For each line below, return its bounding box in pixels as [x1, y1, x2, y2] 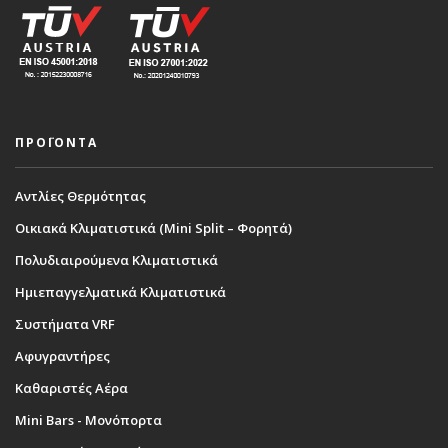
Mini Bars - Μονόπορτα [15, 410, 162, 429]
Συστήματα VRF [15, 314, 115, 333]
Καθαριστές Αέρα [15, 378, 128, 397]
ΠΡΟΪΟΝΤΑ [15, 133, 98, 151]
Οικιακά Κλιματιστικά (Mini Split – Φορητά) [15, 218, 292, 237]
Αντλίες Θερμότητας [15, 186, 146, 205]
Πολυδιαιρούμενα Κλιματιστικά [15, 250, 218, 269]
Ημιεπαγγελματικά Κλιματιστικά [15, 282, 226, 301]
